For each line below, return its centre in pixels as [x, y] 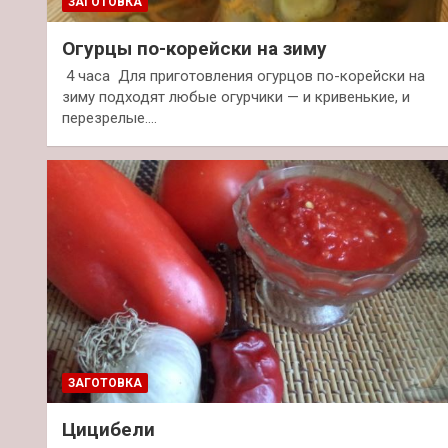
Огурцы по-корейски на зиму [194, 49]
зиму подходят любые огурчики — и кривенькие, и [236, 97]
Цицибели [108, 429]
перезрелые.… [109, 118]
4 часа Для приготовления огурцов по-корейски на [243, 76]
